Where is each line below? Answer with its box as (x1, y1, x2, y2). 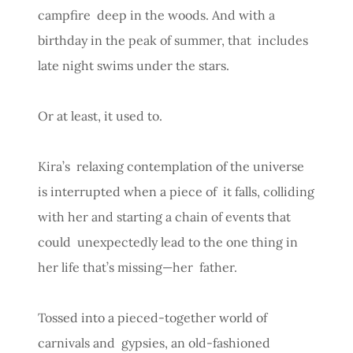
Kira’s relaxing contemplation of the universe (38, 158, 304, 174)
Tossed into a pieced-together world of (38, 309, 267, 325)
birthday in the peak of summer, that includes (38, 32, 308, 48)
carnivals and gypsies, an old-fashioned (38, 334, 270, 351)
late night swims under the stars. (38, 57, 229, 73)
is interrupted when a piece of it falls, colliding (38, 183, 314, 199)
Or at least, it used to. (38, 107, 162, 124)
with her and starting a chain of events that (38, 208, 291, 225)
